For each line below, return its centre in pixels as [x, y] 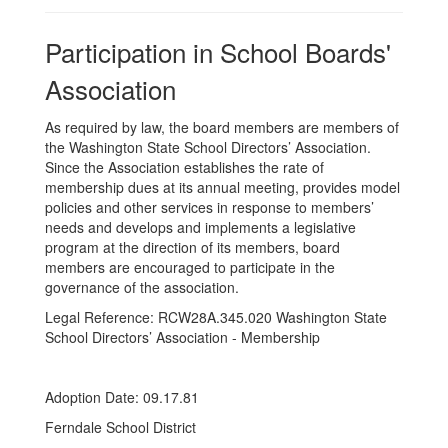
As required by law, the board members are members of [222, 127]
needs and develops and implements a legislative [200, 227]
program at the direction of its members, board [192, 247]
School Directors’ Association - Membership [182, 337]
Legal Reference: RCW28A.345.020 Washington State [216, 317]
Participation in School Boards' [218, 51]
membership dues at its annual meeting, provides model [222, 187]
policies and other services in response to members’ [209, 207]
